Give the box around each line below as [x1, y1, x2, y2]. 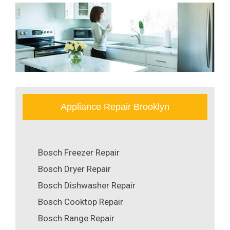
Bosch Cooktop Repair [38, 197, 123, 207]
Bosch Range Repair [38, 213, 114, 224]
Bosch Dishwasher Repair [38, 180, 136, 191]
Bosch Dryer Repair [38, 164, 111, 175]
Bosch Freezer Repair [38, 147, 120, 158]
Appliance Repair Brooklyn [61, 102, 169, 112]
